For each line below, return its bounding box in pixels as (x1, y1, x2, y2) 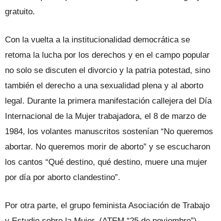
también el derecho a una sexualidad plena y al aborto (5, 80, 203, 90)
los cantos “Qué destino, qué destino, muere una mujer (5, 157, 207, 167)
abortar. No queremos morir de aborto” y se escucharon (5, 142, 210, 151)
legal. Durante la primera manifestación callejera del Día (5, 96, 212, 106)
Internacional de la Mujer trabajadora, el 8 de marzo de (5, 111, 206, 121)
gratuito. (5, 6, 35, 16)
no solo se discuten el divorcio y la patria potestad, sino (5, 65, 210, 75)
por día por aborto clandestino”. (5, 172, 120, 182)
